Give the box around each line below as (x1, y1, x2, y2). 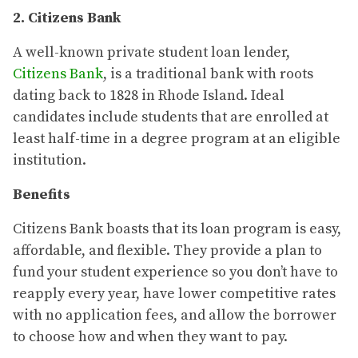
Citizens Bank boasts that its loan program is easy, (13, 220, 341, 239)
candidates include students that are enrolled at (13, 108, 328, 127)
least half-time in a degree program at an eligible (13, 129, 340, 149)
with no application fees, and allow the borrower (13, 306, 336, 325)
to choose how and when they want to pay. (13, 328, 288, 347)
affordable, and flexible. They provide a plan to (13, 241, 322, 261)
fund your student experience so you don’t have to (13, 263, 338, 282)
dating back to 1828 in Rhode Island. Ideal (13, 86, 284, 105)
